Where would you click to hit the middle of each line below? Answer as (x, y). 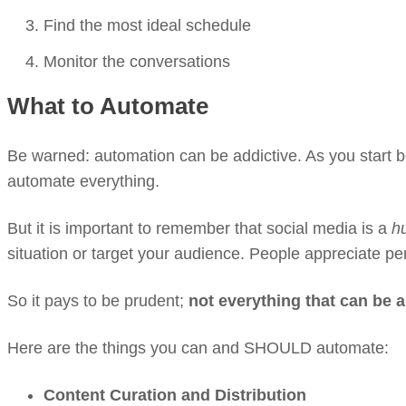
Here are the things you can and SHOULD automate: (198, 348)
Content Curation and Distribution (175, 395)
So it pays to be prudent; (98, 301)
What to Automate (108, 106)
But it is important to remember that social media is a (199, 228)
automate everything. (83, 181)
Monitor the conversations (137, 62)
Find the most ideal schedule (147, 25)
